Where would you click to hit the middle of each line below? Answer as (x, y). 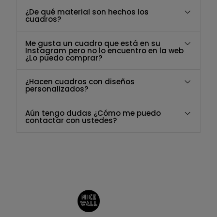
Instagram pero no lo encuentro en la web (104, 50)
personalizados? (56, 89)
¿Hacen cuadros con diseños (80, 82)
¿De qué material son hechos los (87, 12)
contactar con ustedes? (71, 121)
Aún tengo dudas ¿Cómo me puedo (93, 113)
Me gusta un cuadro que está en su (93, 43)
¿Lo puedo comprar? (63, 58)
